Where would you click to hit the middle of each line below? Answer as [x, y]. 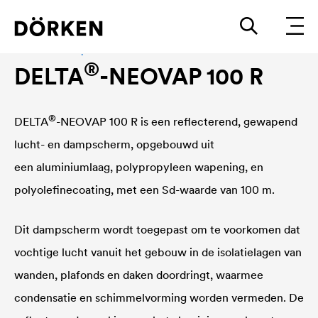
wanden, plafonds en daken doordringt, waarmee [139, 275]
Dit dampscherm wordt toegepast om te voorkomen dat [157, 229]
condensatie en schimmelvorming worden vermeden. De [159, 297]
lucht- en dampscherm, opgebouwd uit [114, 144]
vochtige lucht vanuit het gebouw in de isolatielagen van [158, 252]
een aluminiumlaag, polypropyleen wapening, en [139, 167]
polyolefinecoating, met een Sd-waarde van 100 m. [146, 190]
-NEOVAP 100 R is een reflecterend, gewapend [177, 121]
